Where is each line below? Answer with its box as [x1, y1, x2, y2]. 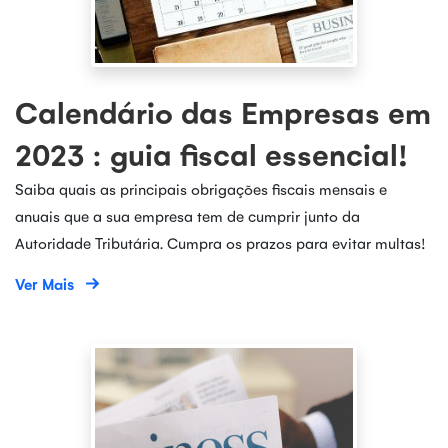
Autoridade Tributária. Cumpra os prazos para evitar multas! [15, 233, 426, 252]
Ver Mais [15, 274, 74, 293]
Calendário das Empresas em [15, 93, 431, 131]
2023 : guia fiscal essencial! [15, 135, 408, 173]
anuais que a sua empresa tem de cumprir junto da [15, 206, 360, 225]
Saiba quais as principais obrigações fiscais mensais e [15, 179, 387, 198]
